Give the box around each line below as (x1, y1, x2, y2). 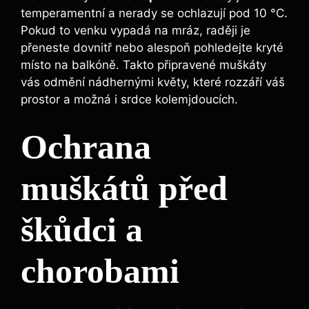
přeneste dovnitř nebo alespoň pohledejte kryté (21, 41, 283, 55)
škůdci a (21, 210, 143, 249)
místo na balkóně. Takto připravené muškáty (21, 58, 266, 72)
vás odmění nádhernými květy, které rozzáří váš (21, 75, 285, 90)
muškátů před (21, 168, 228, 208)
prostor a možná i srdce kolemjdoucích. (21, 92, 238, 107)
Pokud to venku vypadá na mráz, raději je (21, 23, 250, 38)
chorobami (21, 251, 179, 290)
